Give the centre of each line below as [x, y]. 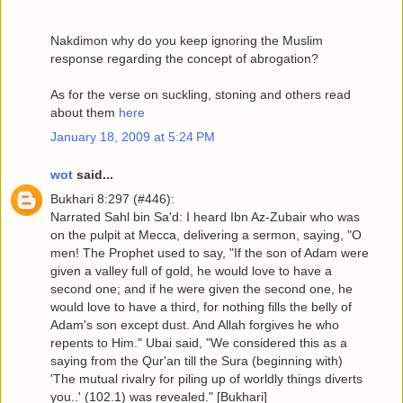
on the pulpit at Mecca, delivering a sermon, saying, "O [206, 235]
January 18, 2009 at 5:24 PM [133, 137]
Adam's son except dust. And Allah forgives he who [195, 325]
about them [85, 113]
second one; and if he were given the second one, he [201, 289]
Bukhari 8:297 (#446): [112, 199]
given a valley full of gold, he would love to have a [191, 271]
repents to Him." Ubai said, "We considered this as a [199, 343]
